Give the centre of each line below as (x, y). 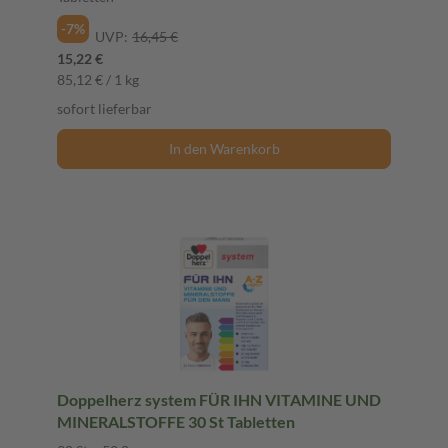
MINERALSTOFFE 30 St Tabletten (176, 421)
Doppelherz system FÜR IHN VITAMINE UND (219, 399)
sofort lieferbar (104, 108)
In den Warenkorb (224, 148)
